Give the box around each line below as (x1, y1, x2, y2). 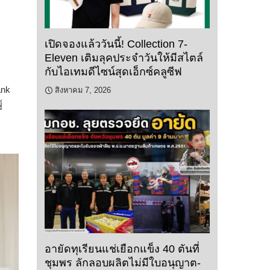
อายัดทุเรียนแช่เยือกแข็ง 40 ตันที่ (45, 243, 199, 256)
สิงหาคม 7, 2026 (55, 85, 111, 95)
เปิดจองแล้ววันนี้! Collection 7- (45, 37, 187, 50)
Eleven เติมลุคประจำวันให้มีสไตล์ (45, 51, 203, 64)
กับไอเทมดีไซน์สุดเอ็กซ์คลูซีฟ (45, 65, 182, 78)
